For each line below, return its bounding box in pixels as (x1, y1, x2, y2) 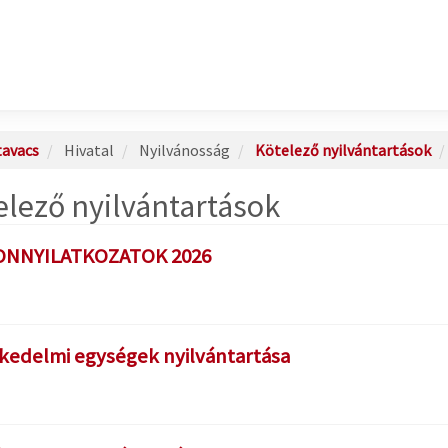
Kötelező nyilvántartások (254, 140, 431, 160)
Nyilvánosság (135, 140, 230, 160)
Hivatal (60, 140, 114, 160)
